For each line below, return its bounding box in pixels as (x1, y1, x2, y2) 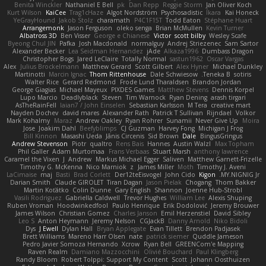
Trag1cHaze (69, 8, 103, 17)
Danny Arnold (167, 217, 210, 226)
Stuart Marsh (152, 147, 191, 156)
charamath (97, 16, 131, 25)
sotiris (234, 70, 252, 79)
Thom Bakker (215, 178, 256, 187)
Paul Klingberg (195, 248, 238, 256)
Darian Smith (10, 178, 51, 187)
